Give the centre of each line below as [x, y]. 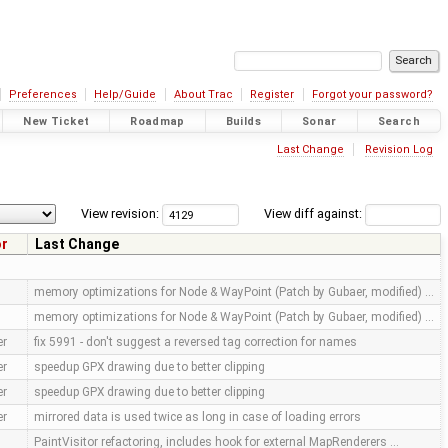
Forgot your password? [372, 94]
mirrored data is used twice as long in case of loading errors [197, 417]
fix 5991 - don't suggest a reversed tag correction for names [195, 342]
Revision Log [398, 149]
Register [272, 94]
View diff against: [314, 214]
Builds [243, 121]
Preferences [42, 94]
